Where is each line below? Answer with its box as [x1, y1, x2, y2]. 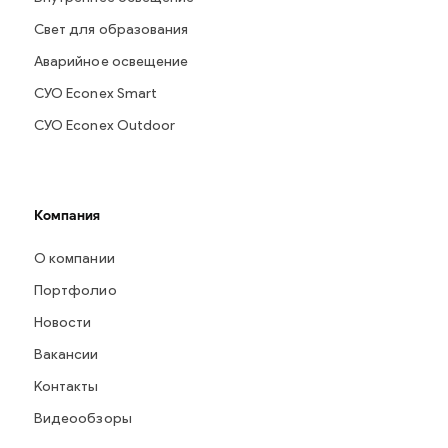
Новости [34, 316, 92, 331]
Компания [34, 207, 101, 224]
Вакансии [34, 348, 99, 363]
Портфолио [34, 284, 117, 299]
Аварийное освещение [34, 55, 189, 70]
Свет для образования [34, 23, 189, 38]
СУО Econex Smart [34, 87, 158, 102]
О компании [34, 252, 115, 267]
